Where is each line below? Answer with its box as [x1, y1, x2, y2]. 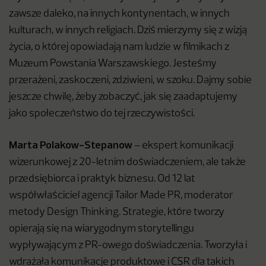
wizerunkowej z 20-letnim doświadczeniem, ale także [9, 157, 246, 168]
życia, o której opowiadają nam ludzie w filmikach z [9, 42, 229, 53]
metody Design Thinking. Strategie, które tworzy [9, 207, 224, 218]
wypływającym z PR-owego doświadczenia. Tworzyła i [9, 240, 247, 251]
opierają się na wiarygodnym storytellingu [9, 224, 194, 235]
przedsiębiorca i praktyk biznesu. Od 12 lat [9, 174, 195, 185]
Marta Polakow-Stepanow [9, 138, 132, 152]
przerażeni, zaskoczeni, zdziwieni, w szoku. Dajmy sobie [9, 75, 252, 86]
